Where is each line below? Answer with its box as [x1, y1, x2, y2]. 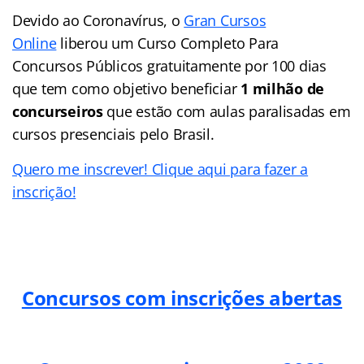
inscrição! [12, 181, 76, 201]
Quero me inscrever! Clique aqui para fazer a [12, 158, 309, 179]
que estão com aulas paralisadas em [102, 101, 351, 121]
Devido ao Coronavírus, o [12, 10, 184, 30]
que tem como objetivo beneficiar [12, 78, 241, 98]
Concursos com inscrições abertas [21, 284, 343, 311]
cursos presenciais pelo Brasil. [12, 123, 214, 144]
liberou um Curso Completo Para [56, 32, 279, 53]
